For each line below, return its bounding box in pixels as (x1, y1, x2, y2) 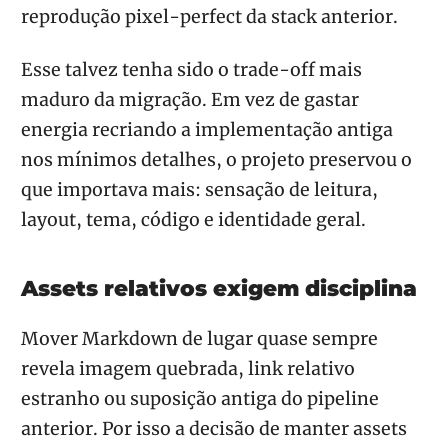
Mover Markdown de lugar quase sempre (21, 328, 378, 351)
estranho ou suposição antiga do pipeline (21, 388, 379, 411)
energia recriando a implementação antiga (21, 119, 393, 142)
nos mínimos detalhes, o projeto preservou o (21, 149, 412, 172)
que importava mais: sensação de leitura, (21, 179, 378, 202)
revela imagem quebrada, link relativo (21, 358, 355, 381)
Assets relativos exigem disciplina (21, 275, 417, 302)
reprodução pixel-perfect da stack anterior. (21, 6, 398, 29)
